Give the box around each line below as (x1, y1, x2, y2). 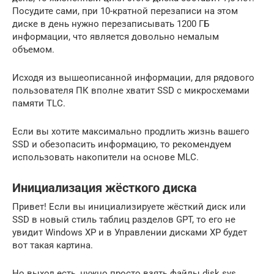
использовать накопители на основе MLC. (12, 152, 199, 163)
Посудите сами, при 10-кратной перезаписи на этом (12, 6, 238, 17)
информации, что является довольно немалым (12, 31, 219, 42)
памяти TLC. (12, 98, 65, 109)
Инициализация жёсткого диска (12, 181, 197, 196)
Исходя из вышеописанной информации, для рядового (12, 72, 254, 83)
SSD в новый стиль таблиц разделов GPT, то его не (12, 214, 235, 225)
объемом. (12, 44, 54, 55)
